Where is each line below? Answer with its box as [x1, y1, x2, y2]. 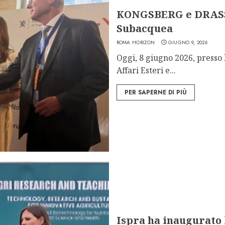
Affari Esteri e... [116, 64, 176, 76]
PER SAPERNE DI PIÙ [124, 87, 187, 97]
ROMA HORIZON [116, 38, 155, 46]
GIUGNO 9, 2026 [168, 38, 207, 46]
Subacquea [116, 21, 173, 35]
